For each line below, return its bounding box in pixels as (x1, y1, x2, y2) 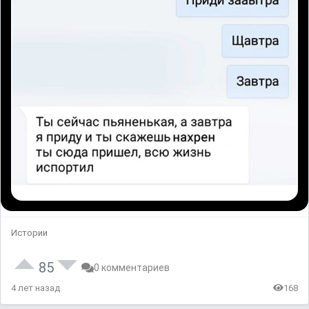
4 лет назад (11, 282, 60, 293)
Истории (11, 227, 48, 238)
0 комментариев (94, 261, 170, 273)
